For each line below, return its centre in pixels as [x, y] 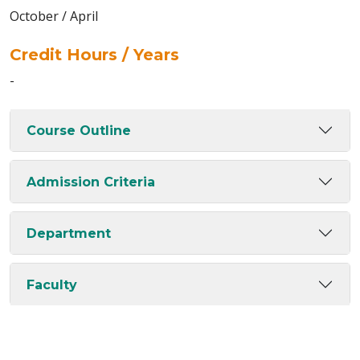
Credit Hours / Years [94, 55]
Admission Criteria [91, 182]
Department [69, 233]
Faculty [52, 284]
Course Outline [79, 130]
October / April [54, 16]
